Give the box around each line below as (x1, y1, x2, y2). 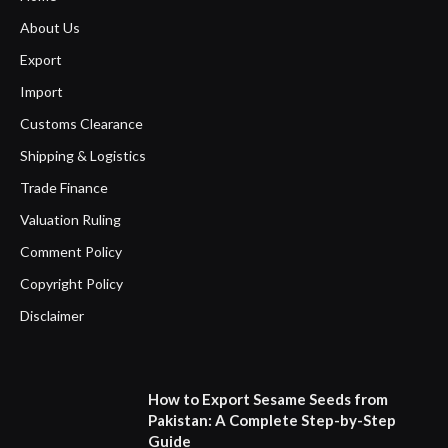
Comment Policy (20, 243, 122, 261)
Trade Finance (20, 179, 108, 197)
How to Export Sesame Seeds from (148, 390, 388, 409)
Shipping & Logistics (20, 147, 146, 165)
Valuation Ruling (20, 211, 121, 229)
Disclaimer (20, 307, 84, 325)
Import (20, 83, 63, 101)
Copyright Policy (20, 275, 123, 293)
